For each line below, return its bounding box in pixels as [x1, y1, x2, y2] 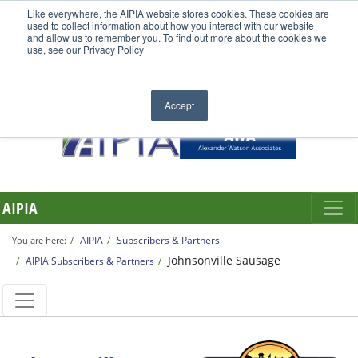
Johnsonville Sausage [168, 253, 280, 268]
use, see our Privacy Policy [27, 42, 144, 56]
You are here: [12, 234, 66, 246]
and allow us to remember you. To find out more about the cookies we [27, 30, 327, 44]
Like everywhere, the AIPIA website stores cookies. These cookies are [27, 6, 329, 20]
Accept [164, 98, 194, 112]
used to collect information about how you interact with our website [27, 18, 314, 32]
